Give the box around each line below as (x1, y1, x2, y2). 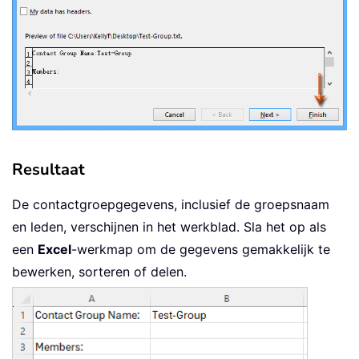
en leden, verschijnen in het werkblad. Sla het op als (12, 218, 326, 235)
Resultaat (12, 158, 85, 180)
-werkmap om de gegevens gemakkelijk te (71, 240, 330, 257)
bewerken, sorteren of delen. (12, 263, 187, 280)
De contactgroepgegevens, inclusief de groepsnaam (12, 196, 329, 212)
